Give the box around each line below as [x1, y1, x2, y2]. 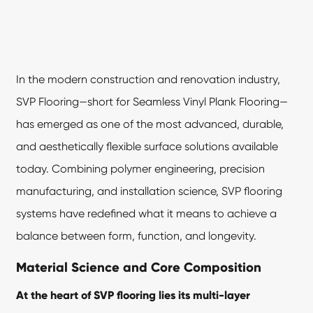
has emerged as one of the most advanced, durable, [16, 117, 284, 131]
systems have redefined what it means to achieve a [16, 206, 277, 220]
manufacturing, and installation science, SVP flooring [16, 184, 283, 198]
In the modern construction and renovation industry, [16, 72, 281, 86]
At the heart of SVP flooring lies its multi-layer [16, 288, 251, 302]
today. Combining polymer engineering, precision [16, 161, 265, 175]
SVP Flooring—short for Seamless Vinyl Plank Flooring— [16, 94, 289, 108]
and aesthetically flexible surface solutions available [16, 139, 279, 153]
